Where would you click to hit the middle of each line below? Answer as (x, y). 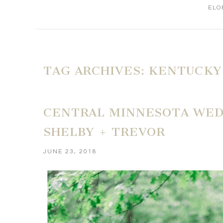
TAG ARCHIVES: (96, 71)
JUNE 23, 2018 (70, 151)
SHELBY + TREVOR (105, 132)
